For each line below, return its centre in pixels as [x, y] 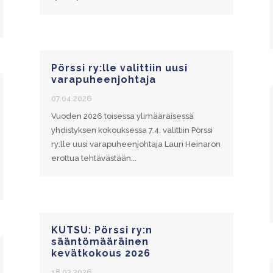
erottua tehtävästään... [94, 158]
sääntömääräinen [100, 241]
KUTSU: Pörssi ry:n [101, 230]
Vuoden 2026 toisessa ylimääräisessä [122, 116]
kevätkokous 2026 [101, 253]
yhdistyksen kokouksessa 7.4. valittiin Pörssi [132, 130]
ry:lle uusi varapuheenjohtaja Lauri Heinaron [136, 144]
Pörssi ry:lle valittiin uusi [119, 68]
